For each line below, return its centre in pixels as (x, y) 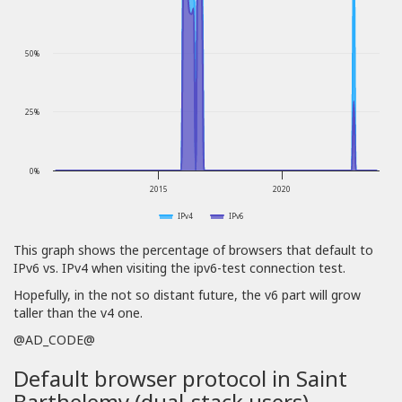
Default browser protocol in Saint (180, 379)
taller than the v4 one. (78, 313)
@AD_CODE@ (54, 340)
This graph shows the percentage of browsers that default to (193, 250)
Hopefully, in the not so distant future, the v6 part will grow (187, 295)
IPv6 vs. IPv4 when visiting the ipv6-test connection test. (179, 268)
